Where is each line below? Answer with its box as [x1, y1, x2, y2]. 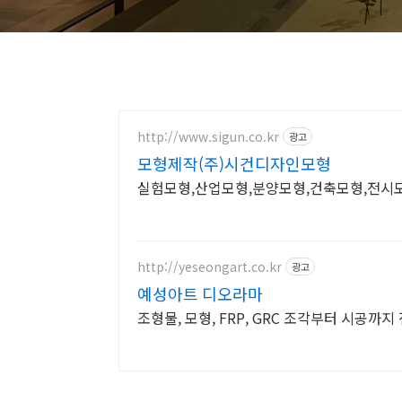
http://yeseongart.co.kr [137, 257, 282, 275]
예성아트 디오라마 [137, 282, 263, 305]
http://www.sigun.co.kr [137, 127, 279, 145]
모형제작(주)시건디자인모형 [137, 152, 331, 175]
